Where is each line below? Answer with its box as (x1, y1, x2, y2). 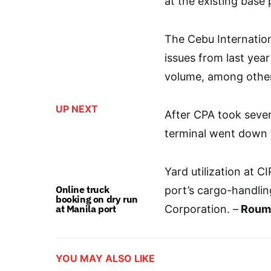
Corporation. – (165, 203, 238, 216)
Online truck (56, 183, 109, 196)
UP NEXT (56, 103, 98, 116)
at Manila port (56, 203, 116, 215)
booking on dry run (56, 193, 138, 206)
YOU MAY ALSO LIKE (56, 252, 155, 265)
